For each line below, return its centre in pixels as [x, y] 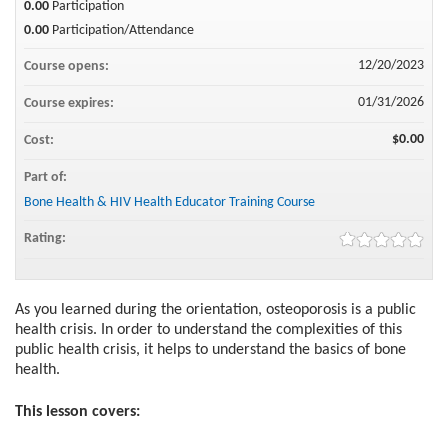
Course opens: [68, 66]
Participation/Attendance [123, 30]
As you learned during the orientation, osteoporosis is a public [215, 309]
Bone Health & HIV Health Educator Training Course [169, 202]
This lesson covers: [77, 412]
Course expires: [70, 103]
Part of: [47, 177]
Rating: [46, 238]
